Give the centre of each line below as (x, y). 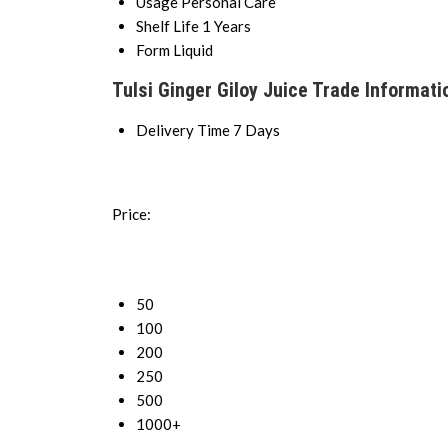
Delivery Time (182, 130)
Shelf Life (167, 26)
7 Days (256, 130)
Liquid (192, 50)
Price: (131, 214)
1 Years (226, 26)
